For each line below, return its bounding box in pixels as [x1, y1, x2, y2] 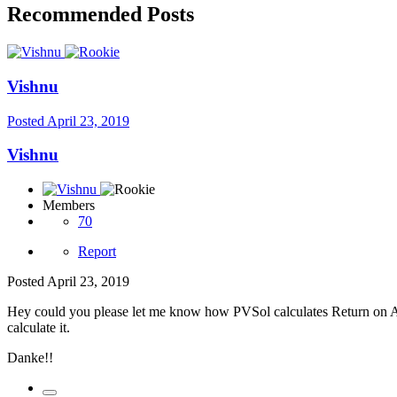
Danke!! [7, 350, 53, 366]
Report [78, 244, 116, 260]
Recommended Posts [7, 3, 194, 27]
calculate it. [7, 320, 70, 336]
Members [43, 198, 95, 214]
